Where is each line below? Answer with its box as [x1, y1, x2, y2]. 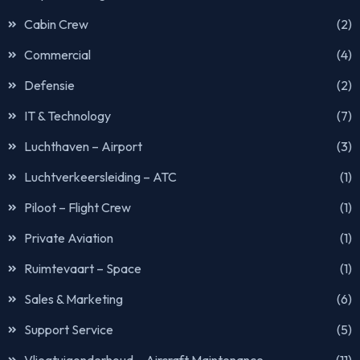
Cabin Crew [24, 15, 88, 32]
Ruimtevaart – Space [24, 260, 141, 276]
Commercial [24, 46, 91, 63]
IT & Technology [24, 107, 111, 124]
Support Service [24, 321, 113, 337]
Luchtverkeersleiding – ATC [24, 168, 177, 185]
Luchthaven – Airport [24, 137, 142, 154]
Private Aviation [24, 229, 113, 246]
